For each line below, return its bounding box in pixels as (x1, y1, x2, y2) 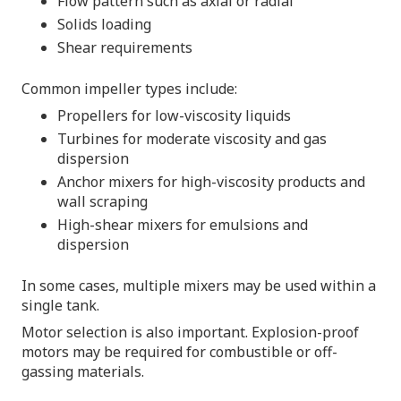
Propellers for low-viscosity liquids (57, 105, 291, 125)
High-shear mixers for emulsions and (57, 214, 308, 235)
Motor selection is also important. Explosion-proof (21, 321, 359, 342)
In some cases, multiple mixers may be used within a (21, 275, 376, 295)
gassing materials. (21, 361, 144, 381)
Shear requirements (57, 37, 192, 57)
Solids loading (57, 13, 151, 34)
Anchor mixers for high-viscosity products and (57, 171, 365, 192)
